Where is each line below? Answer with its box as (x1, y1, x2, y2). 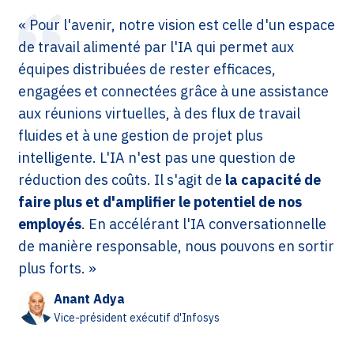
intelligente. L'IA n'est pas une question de (18, 148, 296, 167)
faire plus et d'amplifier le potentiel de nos (18, 192, 302, 211)
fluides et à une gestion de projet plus (18, 126, 263, 145)
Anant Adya (54, 290, 125, 307)
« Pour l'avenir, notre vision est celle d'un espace (18, 15, 335, 34)
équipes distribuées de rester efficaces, (18, 59, 276, 78)
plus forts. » (18, 258, 96, 277)
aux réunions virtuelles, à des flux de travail (18, 104, 300, 122)
